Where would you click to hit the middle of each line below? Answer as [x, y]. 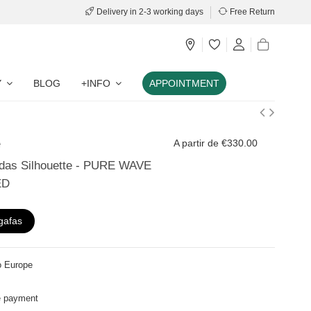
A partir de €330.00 [215, 143]
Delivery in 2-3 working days [150, 12]
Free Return [251, 12]
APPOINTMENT [184, 83]
